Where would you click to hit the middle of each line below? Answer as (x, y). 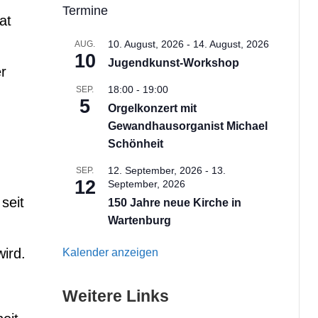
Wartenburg (139, 220)
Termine (85, 10)
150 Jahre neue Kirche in (174, 202)
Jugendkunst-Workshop (173, 62)
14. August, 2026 (231, 44)
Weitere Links (115, 296)
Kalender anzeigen (110, 252)
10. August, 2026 (146, 44)
